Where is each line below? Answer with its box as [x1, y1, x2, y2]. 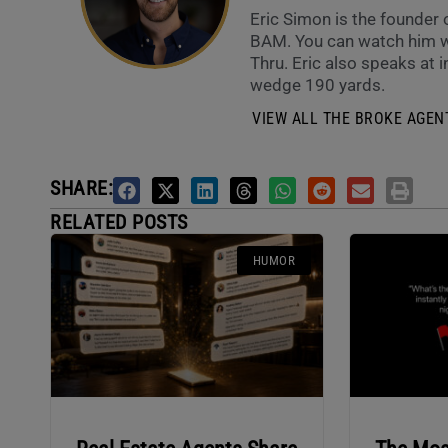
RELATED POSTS [50, 209, 188, 234]
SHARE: [50, 176, 113, 201]
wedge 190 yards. [250, 75, 385, 96]
